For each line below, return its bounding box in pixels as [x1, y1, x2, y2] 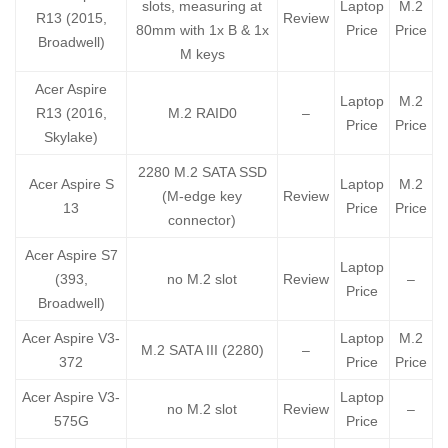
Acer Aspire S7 [24, 247, 118, 264]
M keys [179, 46, 225, 63]
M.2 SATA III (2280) [140, 342, 264, 359]
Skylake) [44, 129, 98, 146]
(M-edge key [162, 188, 242, 205]
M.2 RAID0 [167, 105, 237, 122]
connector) [168, 212, 236, 229]
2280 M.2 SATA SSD [137, 164, 267, 181]
